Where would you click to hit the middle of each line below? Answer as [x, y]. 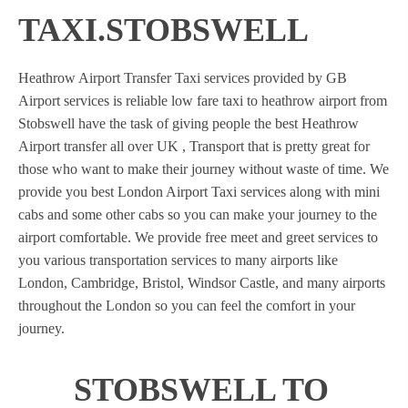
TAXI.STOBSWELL [163, 30]
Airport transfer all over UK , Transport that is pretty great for [194, 146]
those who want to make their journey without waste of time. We [204, 169]
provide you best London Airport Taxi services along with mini [199, 192]
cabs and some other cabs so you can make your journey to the [198, 214]
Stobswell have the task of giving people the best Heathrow [189, 123]
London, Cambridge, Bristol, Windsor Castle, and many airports [202, 283]
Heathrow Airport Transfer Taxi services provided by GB [183, 78]
